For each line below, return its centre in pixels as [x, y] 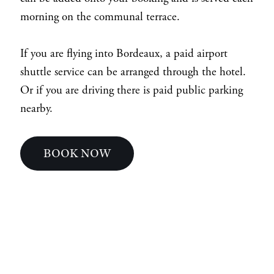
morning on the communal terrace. [101, 17]
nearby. [36, 109]
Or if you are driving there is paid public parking [131, 90]
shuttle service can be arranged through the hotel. [133, 72]
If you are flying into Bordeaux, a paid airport [124, 54]
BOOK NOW [77, 153]
